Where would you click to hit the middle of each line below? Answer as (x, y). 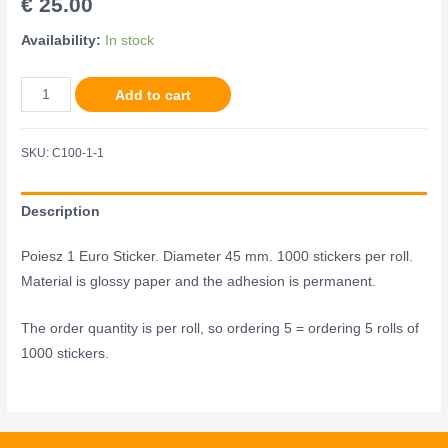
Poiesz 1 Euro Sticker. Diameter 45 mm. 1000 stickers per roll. (217, 257)
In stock (130, 40)
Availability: (63, 40)
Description (61, 211)
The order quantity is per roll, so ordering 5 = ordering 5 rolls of (220, 329)
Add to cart (152, 95)
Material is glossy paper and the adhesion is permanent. (199, 282)
